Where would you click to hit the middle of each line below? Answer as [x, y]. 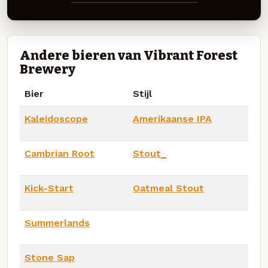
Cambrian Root [60, 153]
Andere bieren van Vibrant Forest [129, 55]
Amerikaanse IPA [172, 118]
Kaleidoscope [56, 118]
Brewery [48, 69]
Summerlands [57, 223]
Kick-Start [49, 188]
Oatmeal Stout [168, 188]
